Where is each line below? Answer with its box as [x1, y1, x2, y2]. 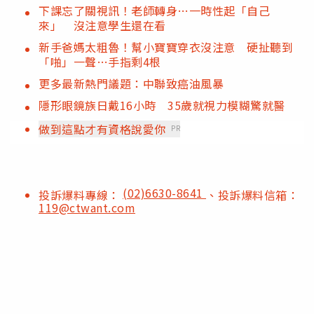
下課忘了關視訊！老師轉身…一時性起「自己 [39, 2, 270, 20]
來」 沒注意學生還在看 [39, 17, 166, 34]
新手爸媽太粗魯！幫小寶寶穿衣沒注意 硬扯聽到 [39, 39, 293, 56]
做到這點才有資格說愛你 [39, 121, 166, 138]
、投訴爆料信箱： [206, 186, 299, 204]
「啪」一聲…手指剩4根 [39, 53, 161, 71]
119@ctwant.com [39, 199, 135, 217]
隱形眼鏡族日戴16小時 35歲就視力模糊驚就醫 [39, 97, 285, 114]
